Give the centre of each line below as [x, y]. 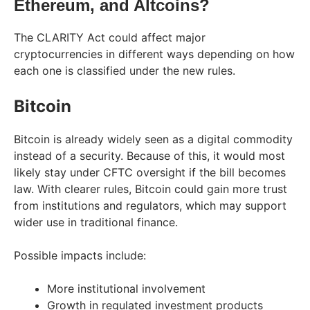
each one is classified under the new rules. [125, 70]
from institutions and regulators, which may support [150, 205]
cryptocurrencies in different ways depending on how [154, 54]
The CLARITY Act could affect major [110, 37]
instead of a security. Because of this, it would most [149, 155]
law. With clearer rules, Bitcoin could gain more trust [151, 189]
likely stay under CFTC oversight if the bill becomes [150, 172]
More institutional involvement [126, 288]
